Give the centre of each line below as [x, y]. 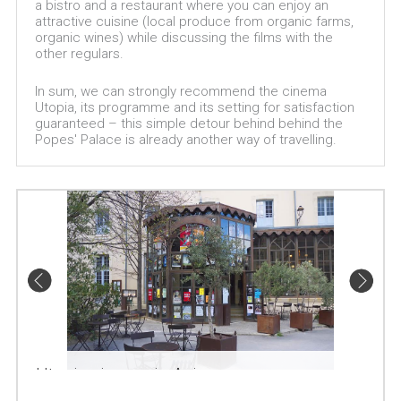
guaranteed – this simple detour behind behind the [188, 124]
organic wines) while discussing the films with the [183, 38]
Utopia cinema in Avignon [136, 375]
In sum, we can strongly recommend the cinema [180, 91]
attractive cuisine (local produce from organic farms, [194, 21]
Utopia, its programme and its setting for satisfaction [194, 107]
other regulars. [81, 54]
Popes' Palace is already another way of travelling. [187, 140]
